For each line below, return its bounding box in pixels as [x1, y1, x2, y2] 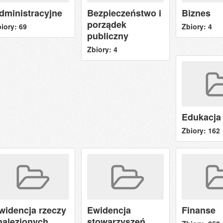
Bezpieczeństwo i [87, 6, 161, 19]
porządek [87, 17, 126, 31]
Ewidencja [87, 203, 131, 217]
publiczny [87, 29, 128, 42]
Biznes [181, 6, 211, 19]
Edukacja [181, 111, 221, 124]
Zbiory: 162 [181, 125, 220, 136]
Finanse [181, 203, 216, 217]
